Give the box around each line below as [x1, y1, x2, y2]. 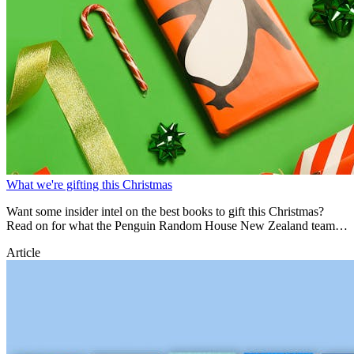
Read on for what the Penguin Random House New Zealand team [6, 218, 335, 232]
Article [6, 245, 40, 259]
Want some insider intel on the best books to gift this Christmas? [6, 204, 324, 218]
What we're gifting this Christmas [6, 177, 172, 191]
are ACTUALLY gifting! [6, 232, 133, 247]
